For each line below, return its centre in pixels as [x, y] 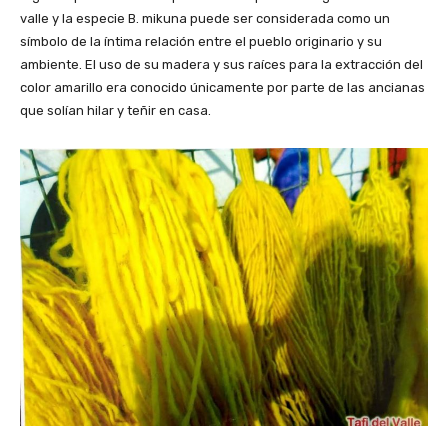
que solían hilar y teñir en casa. [115, 111]
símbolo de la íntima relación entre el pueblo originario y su [201, 42]
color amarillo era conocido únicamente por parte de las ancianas [222, 88]
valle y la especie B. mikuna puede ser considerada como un [205, 19]
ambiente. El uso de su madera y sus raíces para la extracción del [221, 65]
